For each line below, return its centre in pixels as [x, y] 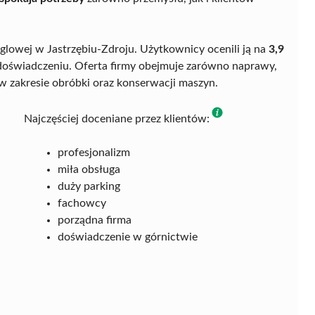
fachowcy [82, 203]
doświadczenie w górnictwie [128, 237]
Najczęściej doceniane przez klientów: [117, 118]
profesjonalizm [94, 152]
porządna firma [95, 220]
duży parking [89, 186]
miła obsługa [89, 169]
